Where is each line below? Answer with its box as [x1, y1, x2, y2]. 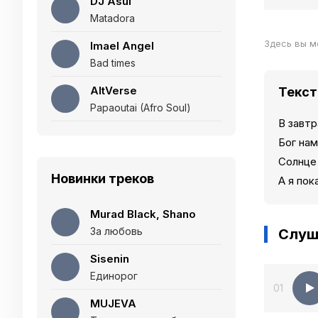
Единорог [90, 270, 138, 282]
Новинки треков [51, 171, 154, 186]
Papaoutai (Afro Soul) [90, 102, 191, 114]
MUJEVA [90, 297, 136, 310]
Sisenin [90, 252, 129, 265]
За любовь [90, 225, 143, 237]
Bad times [90, 57, 136, 69]
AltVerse [90, 84, 137, 97]
